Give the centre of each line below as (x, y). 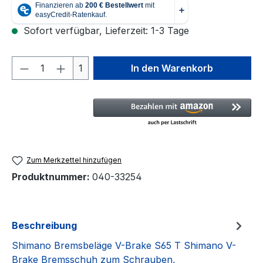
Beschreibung (44, 225)
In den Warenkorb (172, 68)
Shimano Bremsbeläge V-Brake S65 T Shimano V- (124, 245)
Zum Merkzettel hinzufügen (74, 160)
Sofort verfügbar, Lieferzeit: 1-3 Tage (105, 30)
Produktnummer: (52, 176)
